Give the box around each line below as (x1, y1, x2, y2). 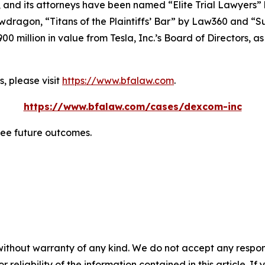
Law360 (192, 15, 228, 27)
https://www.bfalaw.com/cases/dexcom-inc (23, 100, 242, 112)
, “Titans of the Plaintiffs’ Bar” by (40, 15, 192, 27)
